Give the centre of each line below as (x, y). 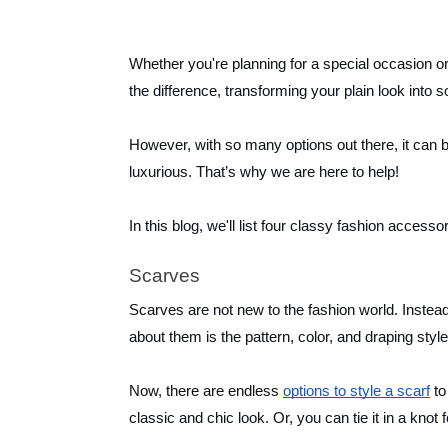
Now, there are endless (206, 391)
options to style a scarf (356, 391)
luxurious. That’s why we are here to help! (264, 171)
